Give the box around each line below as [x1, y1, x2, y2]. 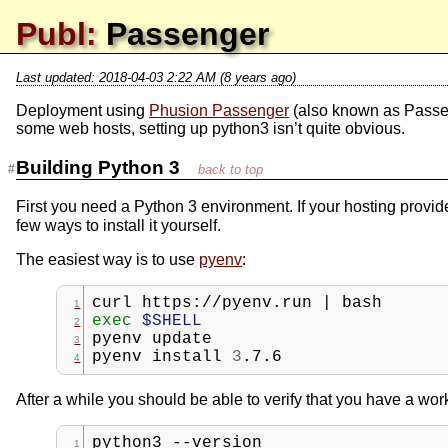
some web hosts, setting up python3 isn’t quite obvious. [16, 120, 405, 137]
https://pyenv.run [142, 294, 313, 313]
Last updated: [16, 70, 99, 85]
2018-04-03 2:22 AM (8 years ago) [99, 70, 296, 85]
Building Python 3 [16, 156, 185, 178]
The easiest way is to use [16, 251, 199, 269]
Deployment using [16, 102, 149, 119]
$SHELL [142, 312, 203, 331]
